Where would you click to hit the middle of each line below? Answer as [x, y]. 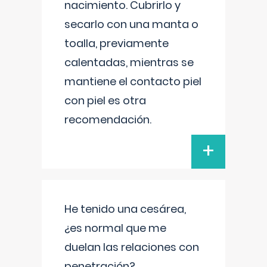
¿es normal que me [115, 228]
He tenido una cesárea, [125, 209]
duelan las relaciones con [132, 247]
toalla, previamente [117, 43]
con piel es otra [105, 100]
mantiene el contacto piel [133, 81]
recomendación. [108, 119]
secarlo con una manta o [131, 24]
